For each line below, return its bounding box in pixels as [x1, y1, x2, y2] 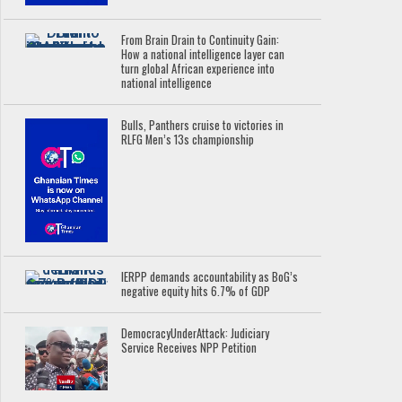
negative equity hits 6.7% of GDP [121, 283, 271, 301]
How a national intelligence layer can [121, 46, 285, 64]
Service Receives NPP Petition [121, 339, 258, 357]
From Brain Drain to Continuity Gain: [121, 31, 280, 49]
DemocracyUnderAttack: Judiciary [121, 325, 270, 343]
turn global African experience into [121, 60, 275, 78]
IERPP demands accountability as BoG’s [121, 268, 299, 286]
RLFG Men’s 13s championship [121, 131, 255, 149]
